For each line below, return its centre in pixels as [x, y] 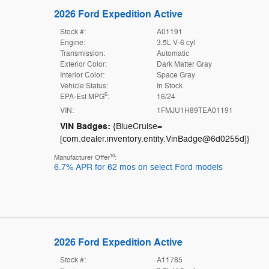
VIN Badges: [85, 126]
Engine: [72, 42]
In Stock [170, 86]
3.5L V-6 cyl [176, 42]
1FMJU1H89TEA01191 [195, 110]
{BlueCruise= [137, 126]
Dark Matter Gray [185, 64]
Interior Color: [82, 75]
